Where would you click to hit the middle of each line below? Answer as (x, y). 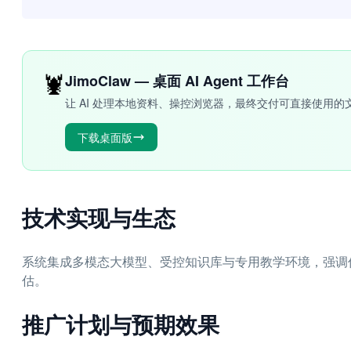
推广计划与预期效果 (121, 324)
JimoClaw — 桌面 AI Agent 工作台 (177, 81)
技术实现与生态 (99, 217)
